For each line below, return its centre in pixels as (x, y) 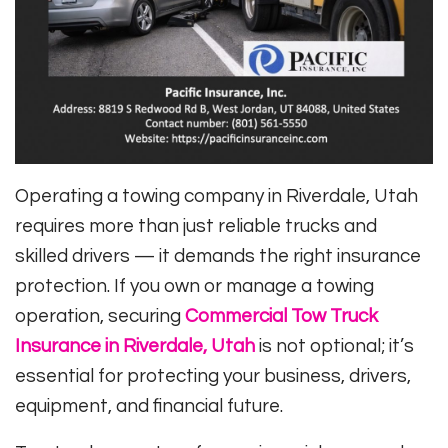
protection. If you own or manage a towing (194, 285)
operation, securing (100, 315)
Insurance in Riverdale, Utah (135, 345)
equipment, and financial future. (149, 405)
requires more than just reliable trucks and (196, 225)
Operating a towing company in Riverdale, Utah (216, 195)
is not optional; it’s (334, 345)
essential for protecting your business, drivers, (213, 375)
